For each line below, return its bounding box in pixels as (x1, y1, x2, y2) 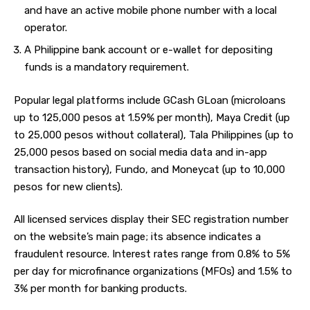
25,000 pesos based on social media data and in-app (14, 145, 267, 158)
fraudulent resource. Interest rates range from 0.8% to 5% (14, 248, 290, 261)
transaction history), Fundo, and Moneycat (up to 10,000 (14, 163, 285, 176)
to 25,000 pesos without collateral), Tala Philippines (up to (14, 128, 293, 141)
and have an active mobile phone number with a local (24, 3, 277, 17)
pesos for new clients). (14, 180, 122, 193)
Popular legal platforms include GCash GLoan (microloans (14, 93, 286, 107)
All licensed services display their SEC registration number (14, 213, 289, 226)
